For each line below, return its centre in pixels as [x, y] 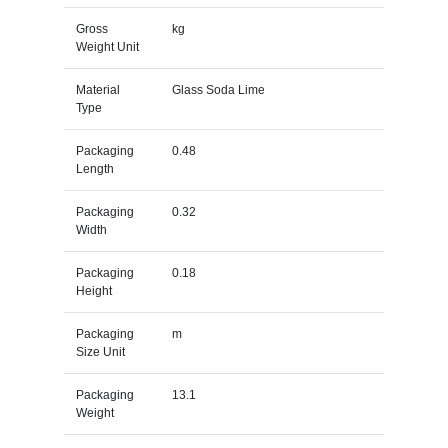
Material [97, 89]
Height [93, 290]
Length [94, 168]
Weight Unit [107, 46]
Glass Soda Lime [218, 89]
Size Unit [100, 351]
